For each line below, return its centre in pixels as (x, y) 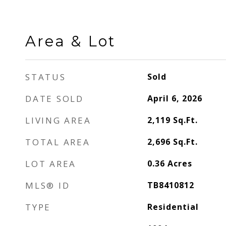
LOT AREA (51, 164)
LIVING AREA (58, 120)
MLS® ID (48, 185)
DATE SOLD (54, 99)
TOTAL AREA (58, 142)
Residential (173, 207)
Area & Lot (70, 41)
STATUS (46, 77)
